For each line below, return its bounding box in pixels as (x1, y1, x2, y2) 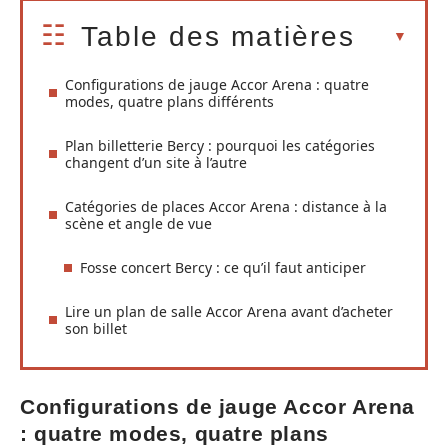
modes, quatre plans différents (65, 92, 274, 112)
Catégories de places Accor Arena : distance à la (65, 197, 387, 217)
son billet (65, 319, 127, 339)
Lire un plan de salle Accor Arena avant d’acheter (65, 302, 393, 322)
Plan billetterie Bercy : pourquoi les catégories (65, 136, 375, 156)
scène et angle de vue (65, 214, 212, 234)
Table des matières (81, 21, 355, 53)
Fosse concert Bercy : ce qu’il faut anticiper (80, 258, 366, 278)
